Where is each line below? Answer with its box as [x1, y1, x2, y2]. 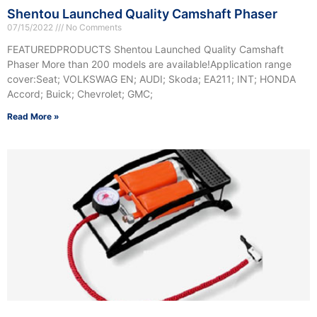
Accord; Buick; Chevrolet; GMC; [7, 88, 153, 100]
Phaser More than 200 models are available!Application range [7, 58, 292, 71]
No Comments [64, 22, 122, 33]
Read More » [7, 111, 59, 122]
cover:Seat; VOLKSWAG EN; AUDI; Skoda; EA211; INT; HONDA [7, 73, 296, 86]
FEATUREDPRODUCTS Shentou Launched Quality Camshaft [7, 43, 284, 56]
